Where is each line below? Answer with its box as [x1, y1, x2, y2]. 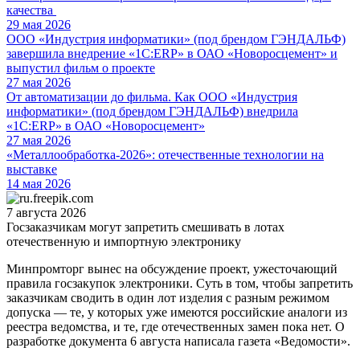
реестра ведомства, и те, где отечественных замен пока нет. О [6, 319, 345, 333]
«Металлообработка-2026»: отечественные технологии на [6, 147, 324, 162]
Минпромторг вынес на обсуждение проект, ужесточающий [6, 261, 337, 276]
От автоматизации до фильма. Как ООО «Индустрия [6, 89, 297, 104]
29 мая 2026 [6, 17, 71, 31]
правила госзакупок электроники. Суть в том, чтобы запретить [6, 276, 353, 290]
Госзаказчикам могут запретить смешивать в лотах [6, 219, 284, 234]
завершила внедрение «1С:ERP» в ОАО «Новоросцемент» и [6, 46, 337, 60]
